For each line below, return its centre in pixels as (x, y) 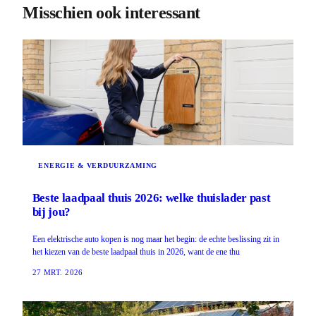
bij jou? (51, 212)
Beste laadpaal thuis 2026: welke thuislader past (151, 197)
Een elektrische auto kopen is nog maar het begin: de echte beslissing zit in (156, 239)
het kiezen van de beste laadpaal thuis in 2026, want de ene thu (136, 251)
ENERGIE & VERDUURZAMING (98, 165)
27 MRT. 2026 (57, 272)
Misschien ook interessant (111, 13)
